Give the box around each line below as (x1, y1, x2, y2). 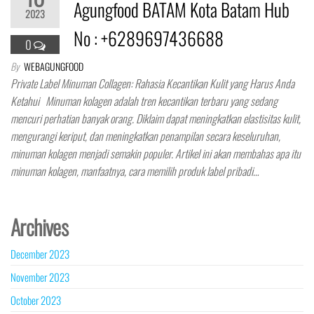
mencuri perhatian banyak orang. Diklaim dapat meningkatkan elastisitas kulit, (11, 110, 301, 127)
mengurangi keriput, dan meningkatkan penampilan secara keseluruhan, (11, 128, 280, 144)
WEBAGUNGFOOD (24, 59, 83, 74)
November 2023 (11, 269, 69, 285)
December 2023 (11, 246, 69, 261)
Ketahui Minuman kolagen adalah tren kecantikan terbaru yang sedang (11, 93, 278, 109)
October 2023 (11, 292, 61, 308)
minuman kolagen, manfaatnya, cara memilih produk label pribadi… (11, 163, 259, 179)
